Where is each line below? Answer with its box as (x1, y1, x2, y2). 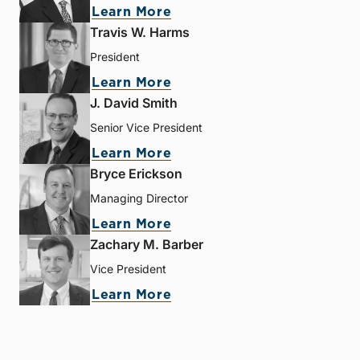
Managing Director (90, 191, 188, 206)
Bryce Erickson (90, 166, 182, 182)
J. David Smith (90, 95, 178, 112)
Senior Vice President (90, 121, 202, 135)
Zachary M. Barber (90, 236, 203, 253)
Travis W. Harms (90, 24, 190, 41)
